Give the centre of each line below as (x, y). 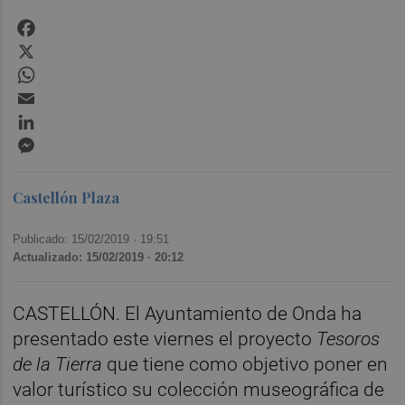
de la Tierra (58, 364)
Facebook (70, 23)
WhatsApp (71, 70)
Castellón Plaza (66, 197)
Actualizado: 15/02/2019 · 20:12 (99, 257)
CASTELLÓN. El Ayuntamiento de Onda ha (188, 313)
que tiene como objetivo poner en (245, 364)
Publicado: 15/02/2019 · (77, 239)
